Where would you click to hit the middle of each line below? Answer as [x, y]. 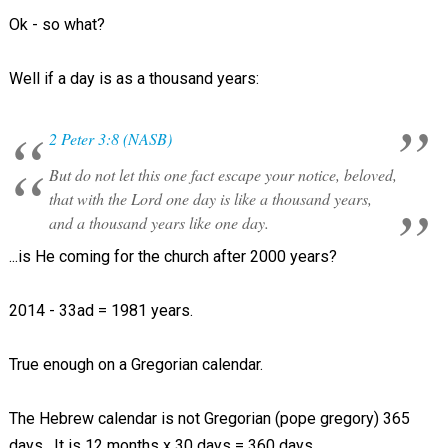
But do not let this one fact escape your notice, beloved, [222, 174]
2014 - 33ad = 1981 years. [100, 310]
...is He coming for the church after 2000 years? [172, 256]
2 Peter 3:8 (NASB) [110, 138]
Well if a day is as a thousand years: [133, 78]
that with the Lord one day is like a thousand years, [210, 198]
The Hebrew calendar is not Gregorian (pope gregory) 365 [209, 418]
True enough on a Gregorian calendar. [135, 364]
